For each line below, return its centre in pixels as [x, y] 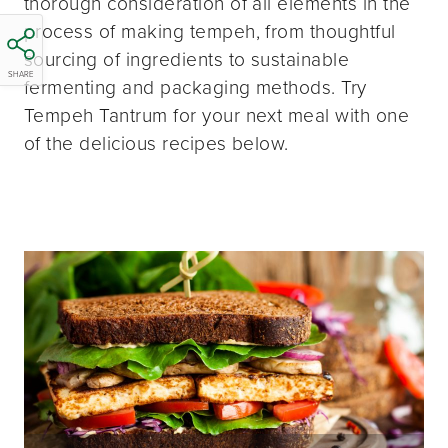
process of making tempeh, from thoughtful [210, 32]
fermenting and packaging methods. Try [195, 88]
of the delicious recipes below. [156, 144]
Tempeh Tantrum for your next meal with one [217, 116]
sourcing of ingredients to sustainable [187, 60]
